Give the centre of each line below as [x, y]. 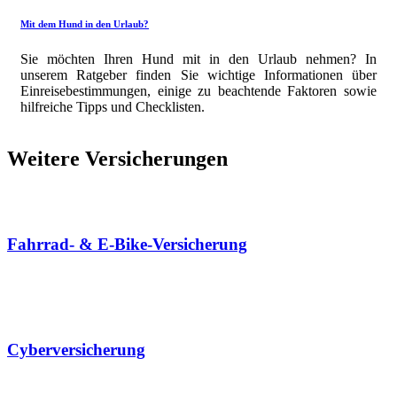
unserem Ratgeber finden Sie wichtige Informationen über [198, 74]
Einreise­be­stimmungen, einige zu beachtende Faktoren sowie [198, 90]
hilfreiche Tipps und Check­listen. [113, 106]
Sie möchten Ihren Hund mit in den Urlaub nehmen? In [198, 58]
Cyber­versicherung [76, 349]
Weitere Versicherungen [117, 158]
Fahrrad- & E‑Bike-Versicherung [127, 245]
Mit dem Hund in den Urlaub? [85, 23]
